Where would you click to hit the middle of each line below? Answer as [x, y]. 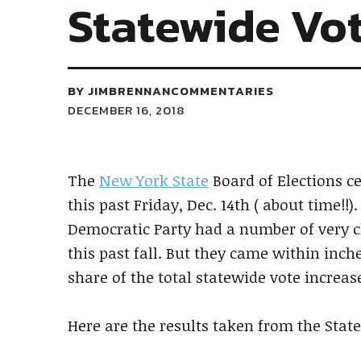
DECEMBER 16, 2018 [126, 110]
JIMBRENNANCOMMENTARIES [181, 91]
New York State [154, 180]
